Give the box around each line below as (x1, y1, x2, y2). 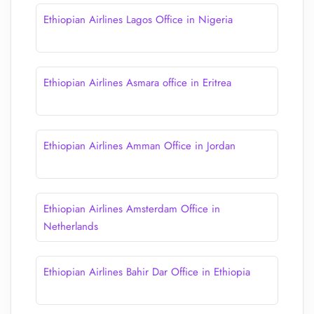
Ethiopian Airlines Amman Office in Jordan (43, 138, 235, 153)
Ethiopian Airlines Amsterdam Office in (43, 201, 220, 217)
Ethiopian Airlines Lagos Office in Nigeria (43, 12, 233, 27)
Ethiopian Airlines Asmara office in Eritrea (43, 75, 231, 90)
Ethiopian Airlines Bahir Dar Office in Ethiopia (43, 264, 250, 280)
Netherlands (43, 219, 98, 234)
